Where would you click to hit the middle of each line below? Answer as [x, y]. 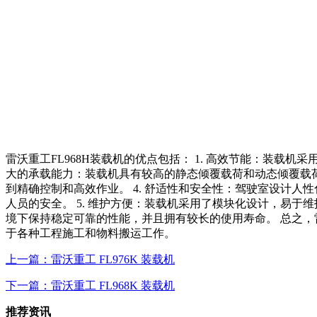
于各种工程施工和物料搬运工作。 [91, 233]
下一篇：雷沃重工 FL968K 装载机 [90, 285]
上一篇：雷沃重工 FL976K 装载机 [90, 259]
